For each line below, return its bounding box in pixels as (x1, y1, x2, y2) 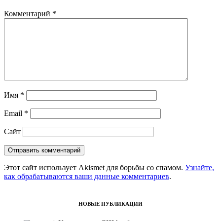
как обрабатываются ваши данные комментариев (4, 172, 169, 181)
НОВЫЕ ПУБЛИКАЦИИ (78, 201, 143, 207)
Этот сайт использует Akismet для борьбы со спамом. (4, 163, 185, 172)
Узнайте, (185, 163, 214, 172)
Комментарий (4, 9, 52, 18)
